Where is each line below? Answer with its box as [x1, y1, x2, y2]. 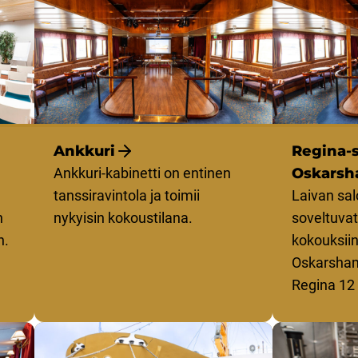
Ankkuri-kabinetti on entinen [53, 165, 231, 181]
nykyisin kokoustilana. [53, 209, 193, 226]
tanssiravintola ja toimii [53, 187, 200, 204]
